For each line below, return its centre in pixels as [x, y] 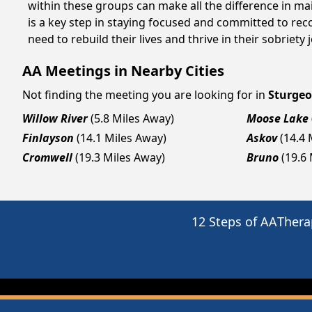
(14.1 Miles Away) [122, 138]
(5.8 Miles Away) [132, 118]
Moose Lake [278, 118]
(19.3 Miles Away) [120, 157]
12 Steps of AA [234, 221]
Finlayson [48, 138]
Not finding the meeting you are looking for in [144, 95]
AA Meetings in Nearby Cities [123, 71]
